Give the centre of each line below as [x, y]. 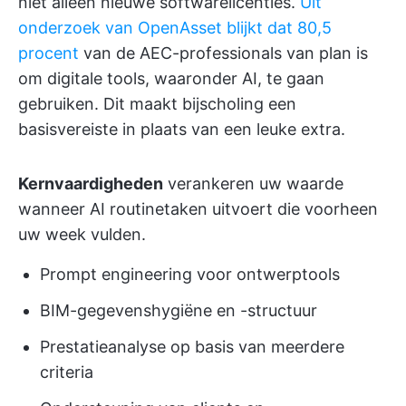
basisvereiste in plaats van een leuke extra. [182, 129]
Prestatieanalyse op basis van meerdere [192, 347]
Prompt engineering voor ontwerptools [190, 274]
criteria [67, 372]
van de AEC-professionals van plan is [223, 53]
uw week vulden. [82, 234]
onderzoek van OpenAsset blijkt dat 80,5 [175, 28]
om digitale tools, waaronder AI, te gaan [171, 78]
